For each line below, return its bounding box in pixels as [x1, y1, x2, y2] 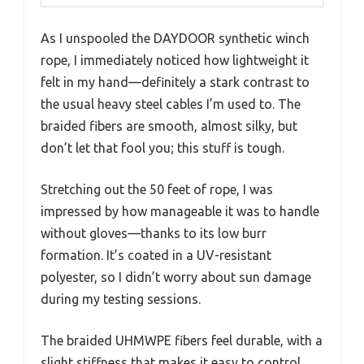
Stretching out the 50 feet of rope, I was [41, 182, 273, 197]
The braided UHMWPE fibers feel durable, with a [41, 333, 323, 349]
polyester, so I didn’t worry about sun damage [41, 270, 311, 285]
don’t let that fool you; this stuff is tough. [41, 141, 284, 156]
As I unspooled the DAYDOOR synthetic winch [41, 31, 310, 46]
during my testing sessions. [41, 292, 201, 307]
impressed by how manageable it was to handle [41, 204, 319, 219]
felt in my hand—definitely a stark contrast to [41, 75, 310, 90]
